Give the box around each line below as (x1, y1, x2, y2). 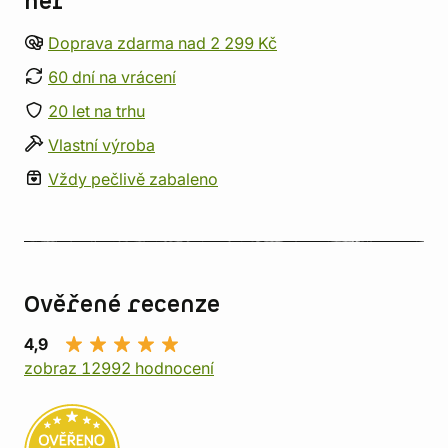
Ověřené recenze (24, 289, 220, 321)
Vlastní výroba (48, 135, 155, 155)
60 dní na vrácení (48, 67, 176, 87)
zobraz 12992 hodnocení (24, 358, 214, 378)
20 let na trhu (48, 101, 145, 121)
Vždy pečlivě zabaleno (48, 169, 218, 189)
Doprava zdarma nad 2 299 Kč (48, 33, 277, 53)
